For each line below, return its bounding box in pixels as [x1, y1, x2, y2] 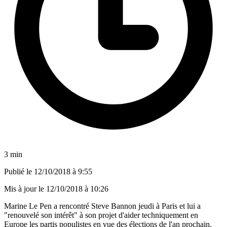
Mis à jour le [4, 184, 46, 193]
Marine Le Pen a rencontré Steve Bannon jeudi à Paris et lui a [4, 201, 201, 210]
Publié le [4, 167, 34, 176]
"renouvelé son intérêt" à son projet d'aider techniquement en [4, 210, 198, 219]
